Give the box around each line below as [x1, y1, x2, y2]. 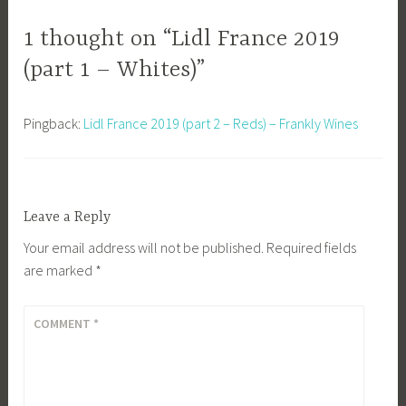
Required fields [266, 238, 357, 257]
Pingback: [24, 113, 84, 132]
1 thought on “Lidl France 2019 [24, 25, 341, 53]
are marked [24, 261, 96, 280]
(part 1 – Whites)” [24, 56, 206, 83]
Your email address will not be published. [24, 238, 265, 257]
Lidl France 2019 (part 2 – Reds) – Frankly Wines [83, 113, 359, 132]
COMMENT [34, 314, 94, 332]
